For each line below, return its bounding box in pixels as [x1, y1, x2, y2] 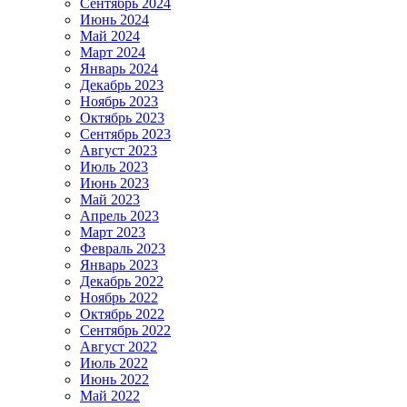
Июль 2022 [80, 354, 148, 371]
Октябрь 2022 [80, 305, 164, 322]
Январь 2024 [80, 60, 158, 76]
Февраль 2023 [80, 240, 165, 256]
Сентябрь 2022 [80, 322, 171, 338]
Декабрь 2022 [80, 273, 164, 289]
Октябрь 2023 [80, 109, 164, 125]
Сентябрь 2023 [80, 125, 171, 142]
